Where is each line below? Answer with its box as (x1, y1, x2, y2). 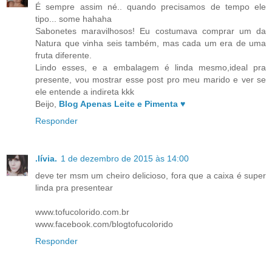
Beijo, (35, 99, 59, 109)
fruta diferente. (35, 50, 92, 61)
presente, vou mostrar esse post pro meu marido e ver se (35, 75, 266, 85)
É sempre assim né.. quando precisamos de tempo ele (35, 2, 266, 12)
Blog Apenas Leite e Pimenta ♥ (59, 99, 185, 109)
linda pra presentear (35, 183, 113, 193)
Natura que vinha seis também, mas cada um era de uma (35, 38, 266, 49)
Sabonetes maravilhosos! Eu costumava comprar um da (35, 26, 266, 36)
